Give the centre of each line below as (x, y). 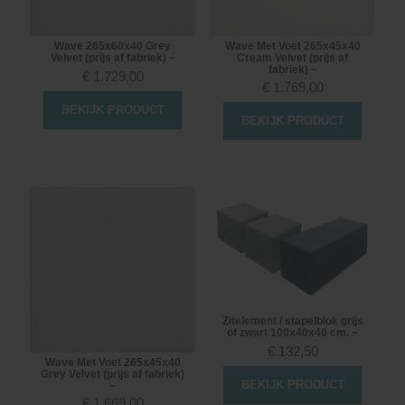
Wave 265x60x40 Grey (113, 47)
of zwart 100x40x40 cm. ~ (292, 333)
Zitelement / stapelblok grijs (292, 321)
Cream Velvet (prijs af (292, 58)
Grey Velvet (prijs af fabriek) (113, 374)
